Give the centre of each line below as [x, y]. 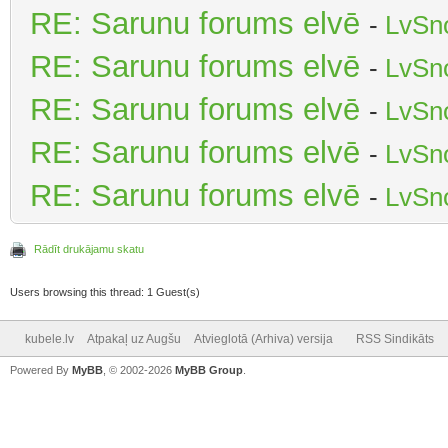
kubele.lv [49, 338]
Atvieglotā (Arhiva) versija [263, 338]
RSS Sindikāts [395, 338]
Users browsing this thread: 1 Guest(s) [105, 291]
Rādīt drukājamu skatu [89, 248]
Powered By [41, 369]
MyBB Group [209, 369]
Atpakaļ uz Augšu [134, 338]
